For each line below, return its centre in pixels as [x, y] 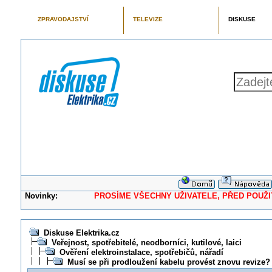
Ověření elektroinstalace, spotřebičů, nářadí [141, 252]
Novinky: [42, 196]
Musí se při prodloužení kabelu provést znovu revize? [168, 262]
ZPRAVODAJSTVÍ [63, 19]
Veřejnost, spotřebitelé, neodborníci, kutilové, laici [146, 243]
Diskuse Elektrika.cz [81, 233]
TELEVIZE [148, 19]
